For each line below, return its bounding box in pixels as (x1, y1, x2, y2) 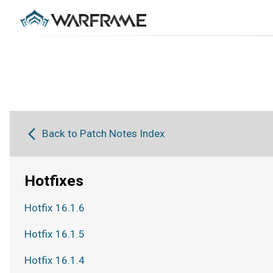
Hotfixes (24, 172, 83, 190)
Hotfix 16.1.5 (24, 228, 85, 240)
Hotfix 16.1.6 (24, 202, 85, 214)
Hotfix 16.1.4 (24, 254, 85, 266)
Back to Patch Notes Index (42, 127, 166, 140)
